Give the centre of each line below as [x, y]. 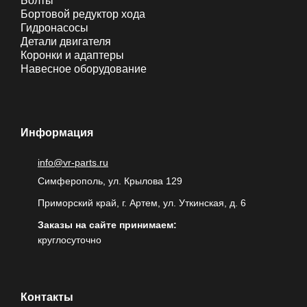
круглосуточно [70, 240]
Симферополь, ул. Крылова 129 [110, 181]
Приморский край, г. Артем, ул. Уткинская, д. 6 [142, 203]
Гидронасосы [54, 28]
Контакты [47, 297]
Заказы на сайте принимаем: [107, 225]
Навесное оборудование [84, 69]
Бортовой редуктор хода [83, 14]
